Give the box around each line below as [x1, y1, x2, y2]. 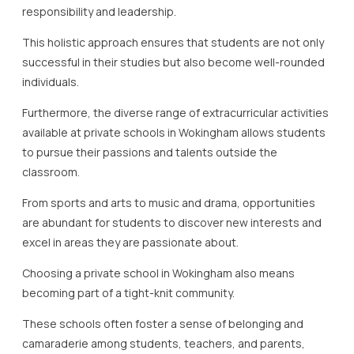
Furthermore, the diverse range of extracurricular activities [22, 104, 329, 120]
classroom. [22, 164, 80, 179]
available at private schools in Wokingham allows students [22, 124, 326, 140]
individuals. [22, 73, 79, 89]
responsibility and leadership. [22, 3, 176, 19]
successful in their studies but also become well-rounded [22, 54, 325, 70]
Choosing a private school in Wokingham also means [22, 265, 295, 281]
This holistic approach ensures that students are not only [22, 34, 324, 50]
